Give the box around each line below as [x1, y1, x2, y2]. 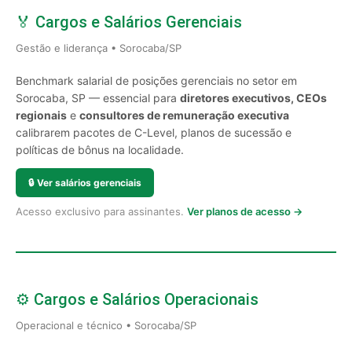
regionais [16, 108, 67, 122]
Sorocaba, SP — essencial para [16, 91, 180, 104]
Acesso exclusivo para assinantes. [16, 205, 187, 218]
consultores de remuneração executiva [79, 108, 289, 122]
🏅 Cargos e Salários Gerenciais [16, 13, 242, 31]
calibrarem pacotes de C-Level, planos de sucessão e [16, 126, 291, 139]
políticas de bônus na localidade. [16, 143, 184, 156]
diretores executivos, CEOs [180, 91, 327, 104]
